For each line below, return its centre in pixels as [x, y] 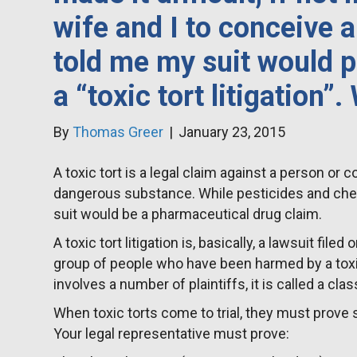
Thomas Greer [118, 132]
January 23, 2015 [232, 132]
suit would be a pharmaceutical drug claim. [188, 214]
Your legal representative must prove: [172, 334]
